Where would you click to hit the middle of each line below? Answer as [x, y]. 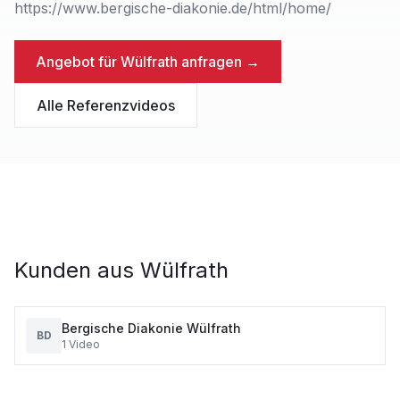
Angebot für [78, 62]
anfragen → [219, 62]
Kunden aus [77, 270]
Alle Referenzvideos [106, 105]
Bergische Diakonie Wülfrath [151, 328]
